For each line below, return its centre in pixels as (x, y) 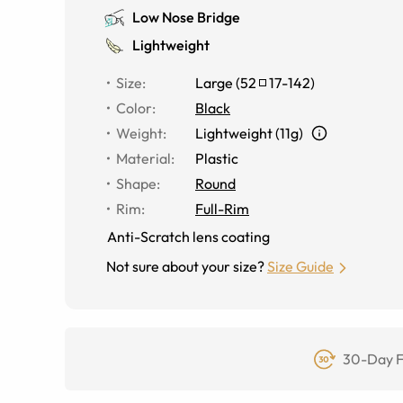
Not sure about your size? (185, 266)
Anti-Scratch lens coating (188, 237)
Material (143, 158)
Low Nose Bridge (186, 17)
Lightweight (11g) (249, 133)
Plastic (217, 158)
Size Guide (300, 266)
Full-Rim (222, 209)
